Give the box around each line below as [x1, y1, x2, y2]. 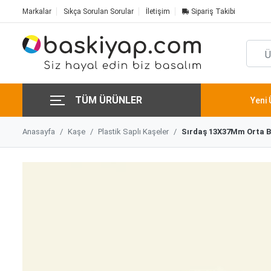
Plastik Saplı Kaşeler [98, 127, 169, 137]
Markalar [22, 7, 51, 16]
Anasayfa [22, 127, 55, 137]
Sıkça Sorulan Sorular [64, 7, 134, 16]
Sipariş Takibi [189, 7, 235, 16]
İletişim [146, 7, 170, 16]
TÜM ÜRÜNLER [75, 94, 142, 106]
